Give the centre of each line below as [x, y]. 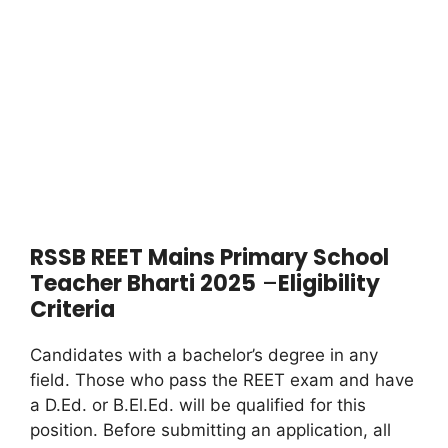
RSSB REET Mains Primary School [209, 258]
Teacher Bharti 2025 [143, 284]
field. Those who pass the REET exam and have [222, 380]
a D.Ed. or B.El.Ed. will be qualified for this [198, 405]
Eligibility [329, 284]
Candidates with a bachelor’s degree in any [204, 355]
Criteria [72, 310]
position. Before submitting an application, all [210, 430]
